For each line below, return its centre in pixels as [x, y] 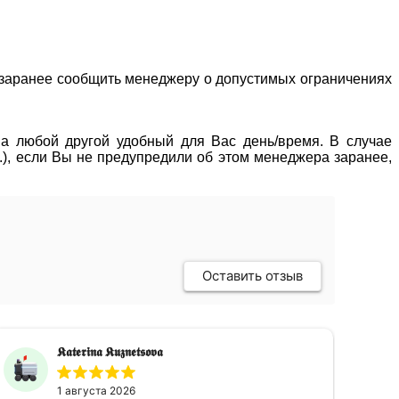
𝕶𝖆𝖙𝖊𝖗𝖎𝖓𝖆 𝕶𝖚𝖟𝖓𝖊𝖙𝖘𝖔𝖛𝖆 [110, 351]
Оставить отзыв [252, 275]
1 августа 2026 [96, 390]
